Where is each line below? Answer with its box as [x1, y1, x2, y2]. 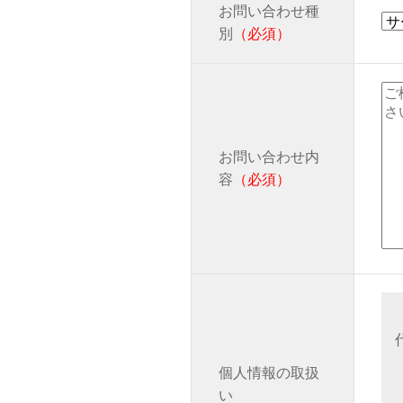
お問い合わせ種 [219, 3, 319, 19]
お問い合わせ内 [219, 148, 319, 165]
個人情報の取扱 [219, 364, 319, 381]
